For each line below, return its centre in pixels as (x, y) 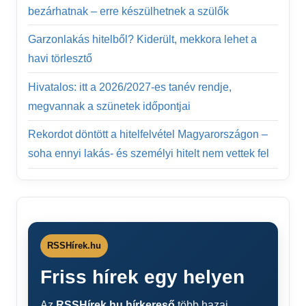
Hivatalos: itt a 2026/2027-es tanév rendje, (130, 87)
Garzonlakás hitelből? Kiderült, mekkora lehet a (142, 39)
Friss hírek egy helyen (142, 277)
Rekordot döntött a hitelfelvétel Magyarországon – (148, 135)
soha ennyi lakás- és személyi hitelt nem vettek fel (149, 154)
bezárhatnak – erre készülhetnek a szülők (128, 11)
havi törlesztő (60, 58)
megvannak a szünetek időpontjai (109, 106)
